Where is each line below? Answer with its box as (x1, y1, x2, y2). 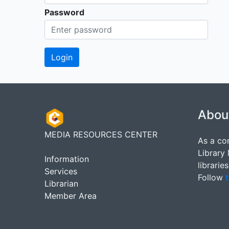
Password (44, 7, 84, 17)
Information (44, 153, 89, 164)
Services (44, 166, 77, 176)
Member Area (44, 190, 97, 201)
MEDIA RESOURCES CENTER (44, 129, 157, 140)
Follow (198, 172, 225, 182)
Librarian (44, 178, 78, 189)
